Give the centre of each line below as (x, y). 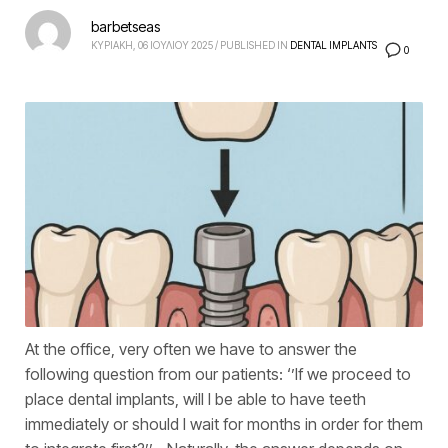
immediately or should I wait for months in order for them (224, 424)
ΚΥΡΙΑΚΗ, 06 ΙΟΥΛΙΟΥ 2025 (152, 44)
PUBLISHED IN (254, 44)
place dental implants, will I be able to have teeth (195, 399)
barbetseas (125, 26)
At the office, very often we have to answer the (191, 349)
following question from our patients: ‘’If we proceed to (218, 374)
